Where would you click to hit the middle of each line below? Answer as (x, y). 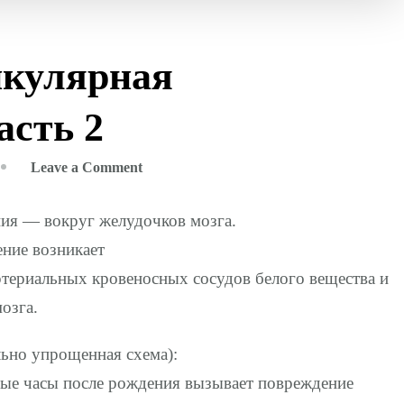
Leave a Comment (87, 167)
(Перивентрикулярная (215, 215)
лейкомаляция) (192, 239)
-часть (162, 263)
